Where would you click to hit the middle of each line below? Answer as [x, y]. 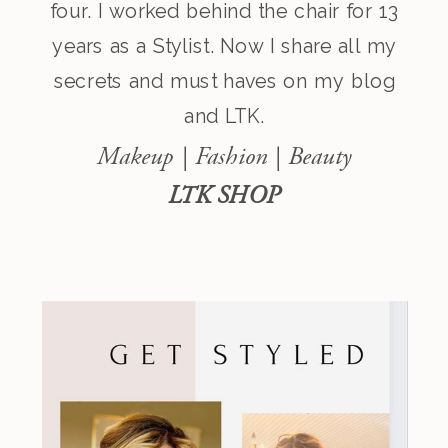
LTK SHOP [224, 195]
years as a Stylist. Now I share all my [225, 46]
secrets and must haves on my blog [224, 81]
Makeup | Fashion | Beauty [224, 156]
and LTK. [225, 116]
